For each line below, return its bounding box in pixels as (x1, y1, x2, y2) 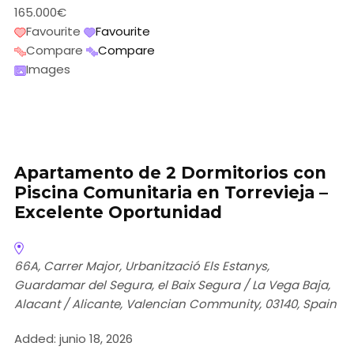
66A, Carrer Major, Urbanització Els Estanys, (14, 258, 269, 275)
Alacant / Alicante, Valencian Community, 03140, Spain (14, 296, 337, 313)
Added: (14, 330, 56, 348)
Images (26, 61, 70, 78)
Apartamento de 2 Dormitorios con (14, 163, 326, 183)
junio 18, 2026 (56, 330, 133, 348)
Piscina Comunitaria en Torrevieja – (14, 183, 328, 203)
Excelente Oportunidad (14, 202, 222, 223)
